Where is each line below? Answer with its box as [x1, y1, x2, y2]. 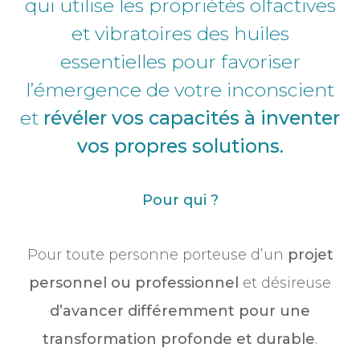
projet [287, 246, 333, 264]
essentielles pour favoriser [59, 50, 301, 74]
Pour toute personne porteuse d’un [27, 246, 288, 264]
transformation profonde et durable [43, 330, 315, 349]
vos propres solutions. [76, 134, 284, 158]
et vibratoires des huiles [71, 22, 289, 46]
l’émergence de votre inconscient [26, 78, 334, 102]
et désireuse [239, 274, 331, 292]
